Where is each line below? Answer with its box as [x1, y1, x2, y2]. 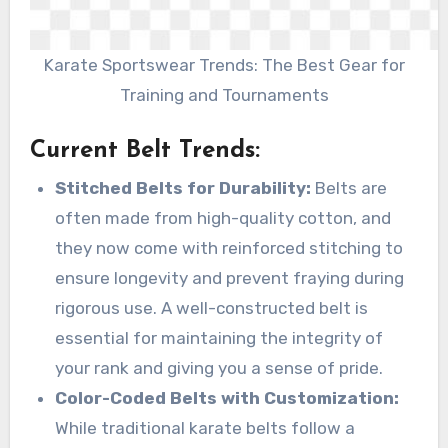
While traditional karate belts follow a [55, 418, 356, 439]
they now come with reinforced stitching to [55, 238, 404, 259]
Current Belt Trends [29, 138, 255, 163]
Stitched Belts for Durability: [55, 178, 312, 199]
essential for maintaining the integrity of [55, 328, 384, 349]
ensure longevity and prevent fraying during [55, 268, 405, 289]
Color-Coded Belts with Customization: [55, 388, 400, 409]
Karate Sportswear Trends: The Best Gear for [43, 55, 405, 76]
